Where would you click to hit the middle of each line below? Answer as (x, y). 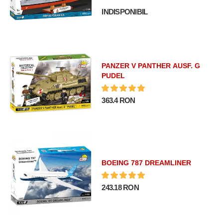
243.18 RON (120, 187)
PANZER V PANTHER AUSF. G (151, 65)
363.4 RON (118, 100)
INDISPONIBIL (125, 11)
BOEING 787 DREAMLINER (147, 163)
